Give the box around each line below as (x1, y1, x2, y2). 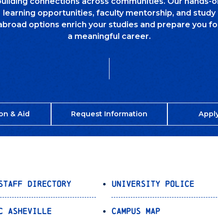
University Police (111, 179, 195, 188)
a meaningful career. (67, 32, 151, 41)
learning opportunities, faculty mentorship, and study (2, 8, 216, 18)
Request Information (71, 109, 147, 119)
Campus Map (111, 206, 161, 216)
